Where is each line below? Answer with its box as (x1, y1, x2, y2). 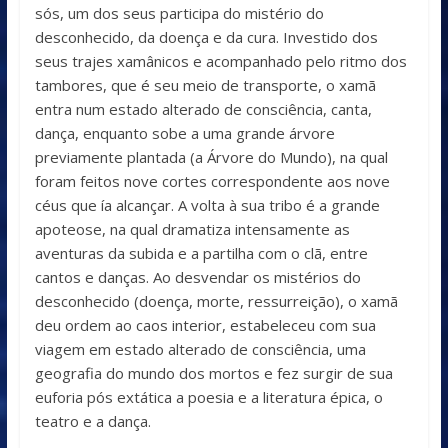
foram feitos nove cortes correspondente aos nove (34, 171, 390, 192)
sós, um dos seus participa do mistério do (34, 3, 324, 24)
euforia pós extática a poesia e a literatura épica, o (34, 387, 383, 408)
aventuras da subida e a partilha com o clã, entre (34, 243, 368, 264)
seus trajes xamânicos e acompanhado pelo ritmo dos (34, 51, 407, 72)
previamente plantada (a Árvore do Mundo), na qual (34, 147, 388, 168)
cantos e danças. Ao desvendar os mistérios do (34, 267, 361, 288)
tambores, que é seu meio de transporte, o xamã (34, 75, 376, 96)
